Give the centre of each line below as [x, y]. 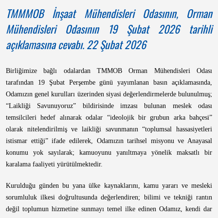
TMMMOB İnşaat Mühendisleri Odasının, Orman [109, 13]
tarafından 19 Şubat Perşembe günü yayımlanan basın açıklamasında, [109, 82]
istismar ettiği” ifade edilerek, [51, 141]
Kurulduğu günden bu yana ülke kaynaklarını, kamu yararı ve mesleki [109, 186]
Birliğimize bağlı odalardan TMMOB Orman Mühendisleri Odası [109, 71]
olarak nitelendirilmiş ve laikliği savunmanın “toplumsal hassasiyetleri [109, 129]
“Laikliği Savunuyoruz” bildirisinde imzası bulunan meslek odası [109, 106]
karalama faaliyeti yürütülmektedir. [54, 164]
